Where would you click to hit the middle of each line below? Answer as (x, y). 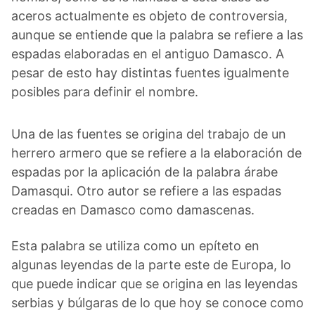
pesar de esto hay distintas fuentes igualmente (150, 72)
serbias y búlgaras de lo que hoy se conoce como (157, 302)
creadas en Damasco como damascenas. (133, 210)
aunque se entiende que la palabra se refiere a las (157, 34)
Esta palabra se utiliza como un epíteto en (135, 245)
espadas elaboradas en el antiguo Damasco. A (148, 53)
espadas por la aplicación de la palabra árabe (144, 172)
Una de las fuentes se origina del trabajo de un (149, 134)
